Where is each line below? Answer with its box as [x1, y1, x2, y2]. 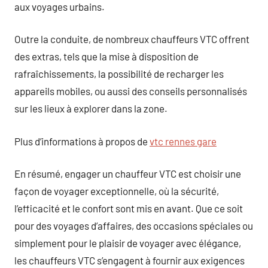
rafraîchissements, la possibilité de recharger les [14, 68, 224, 80]
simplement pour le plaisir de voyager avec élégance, [14, 237, 241, 249]
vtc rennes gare [150, 135, 217, 147]
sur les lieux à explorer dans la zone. [14, 102, 167, 114]
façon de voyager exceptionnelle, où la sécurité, [14, 185, 219, 197]
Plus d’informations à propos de [14, 135, 150, 147]
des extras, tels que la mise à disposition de [14, 50, 199, 62]
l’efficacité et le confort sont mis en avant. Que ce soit [14, 202, 243, 214]
